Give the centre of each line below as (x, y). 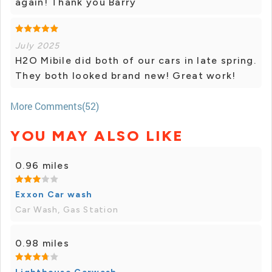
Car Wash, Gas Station (67, 210)
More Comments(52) (55, 106)
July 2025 (38, 46)
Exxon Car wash (54, 195)
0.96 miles (42, 166)
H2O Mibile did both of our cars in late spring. (136, 61)
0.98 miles (42, 243)
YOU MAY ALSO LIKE (97, 136)
